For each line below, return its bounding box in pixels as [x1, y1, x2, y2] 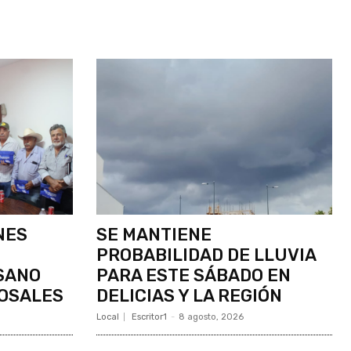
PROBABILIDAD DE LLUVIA [96, 244, 317, 266]
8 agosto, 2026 [178, 311, 244, 322]
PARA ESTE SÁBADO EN [96, 264, 291, 286]
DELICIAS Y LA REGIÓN [96, 284, 282, 306]
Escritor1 [131, 311, 167, 322]
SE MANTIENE [96, 223, 212, 245]
